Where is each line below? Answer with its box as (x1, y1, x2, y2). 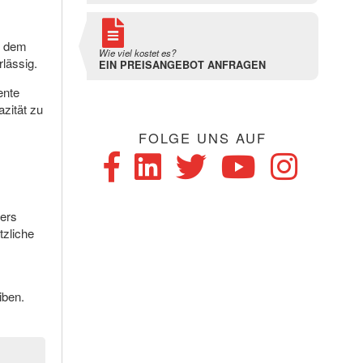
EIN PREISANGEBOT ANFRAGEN (98, 58, 266, 73)
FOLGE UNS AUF (138, 128, 267, 148)
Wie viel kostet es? (98, 46, 176, 60)
